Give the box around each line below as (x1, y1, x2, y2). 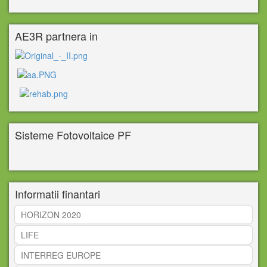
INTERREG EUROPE (21, 249, 101, 262)
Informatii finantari (15, 186, 100, 202)
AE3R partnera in (15, 28, 98, 44)
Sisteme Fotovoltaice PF (15, 127, 131, 143)
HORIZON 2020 (21, 209, 81, 221)
